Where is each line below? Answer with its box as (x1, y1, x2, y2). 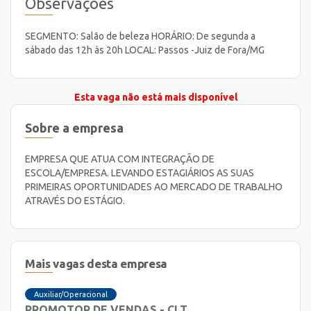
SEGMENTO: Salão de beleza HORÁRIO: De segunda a (25, 31, 255, 42)
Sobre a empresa (25, 120, 124, 135)
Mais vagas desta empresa (25, 256, 167, 270)
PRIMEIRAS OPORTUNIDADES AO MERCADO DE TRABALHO (25, 180, 283, 192)
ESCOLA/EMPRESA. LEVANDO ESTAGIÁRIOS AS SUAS (25, 167, 254, 178)
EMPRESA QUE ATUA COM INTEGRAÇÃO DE (25, 153, 215, 165)
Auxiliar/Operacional (34, 290, 108, 299)
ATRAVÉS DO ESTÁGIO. (25, 194, 125, 206)
